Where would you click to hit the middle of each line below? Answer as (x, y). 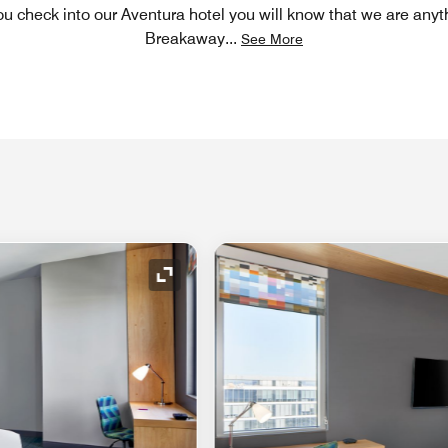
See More (272, 38)
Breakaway (185, 38)
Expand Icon (208, 285)
